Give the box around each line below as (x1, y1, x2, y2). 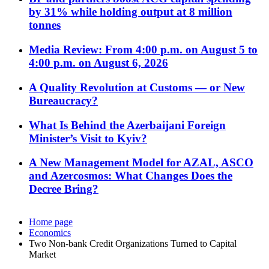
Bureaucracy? (29, 94, 98, 107)
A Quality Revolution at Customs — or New (29, 80, 245, 94)
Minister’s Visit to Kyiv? (29, 131, 147, 145)
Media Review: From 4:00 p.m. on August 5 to (29, 43, 258, 56)
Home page (29, 217, 73, 228)
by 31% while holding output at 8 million (29, 5, 232, 19)
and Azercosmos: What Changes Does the (29, 169, 232, 183)
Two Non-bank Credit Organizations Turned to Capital (29, 238, 237, 249)
